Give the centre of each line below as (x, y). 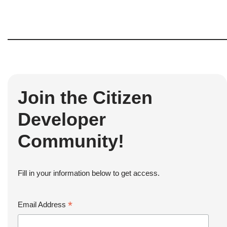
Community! (71, 141)
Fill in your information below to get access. (89, 173)
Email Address (43, 204)
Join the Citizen (85, 97)
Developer (62, 119)
